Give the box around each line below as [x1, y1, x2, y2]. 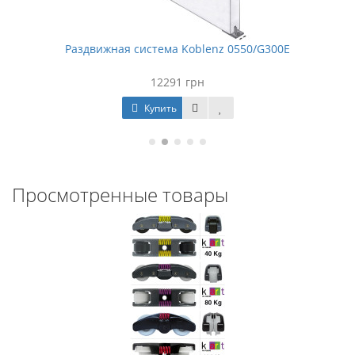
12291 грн [151, 74, 204, 90]
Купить [141, 101, 177, 115]
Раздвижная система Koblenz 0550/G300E [65, 41, 290, 56]
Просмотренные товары [12, 181, 228, 208]
